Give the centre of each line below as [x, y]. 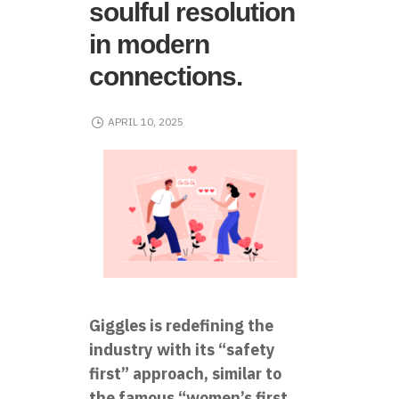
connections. [166, 76]
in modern [149, 44]
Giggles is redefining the [181, 325]
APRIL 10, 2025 [145, 122]
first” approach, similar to [185, 373]
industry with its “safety [182, 349]
